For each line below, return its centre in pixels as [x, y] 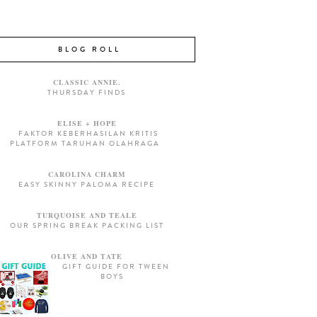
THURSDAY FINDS [87, 93]
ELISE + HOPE [87, 123]
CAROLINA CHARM [87, 174]
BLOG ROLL [89, 50]
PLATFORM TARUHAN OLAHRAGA [85, 144]
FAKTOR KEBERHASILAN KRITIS [89, 134]
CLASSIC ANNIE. [87, 82]
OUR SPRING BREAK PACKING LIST [87, 226]
